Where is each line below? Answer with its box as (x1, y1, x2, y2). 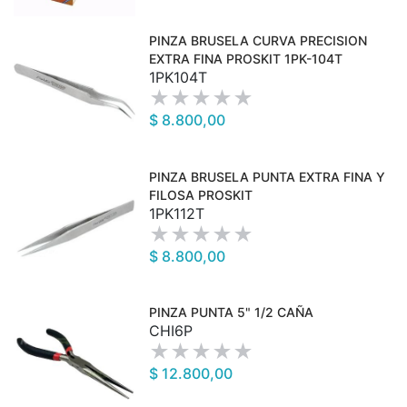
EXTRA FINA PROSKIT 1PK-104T (149, 51, 343, 67)
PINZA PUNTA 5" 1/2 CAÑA (149, 303, 314, 320)
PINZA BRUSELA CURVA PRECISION (149, 33, 368, 49)
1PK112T (149, 203, 205, 223)
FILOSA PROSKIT (149, 186, 253, 203)
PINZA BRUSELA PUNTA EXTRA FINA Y (149, 168, 386, 184)
